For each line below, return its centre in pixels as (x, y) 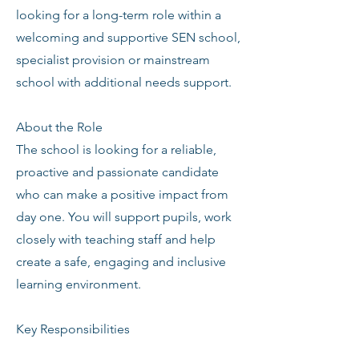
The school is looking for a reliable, (116, 149)
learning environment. (79, 284)
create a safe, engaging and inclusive (121, 262)
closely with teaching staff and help (116, 239)
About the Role (59, 127)
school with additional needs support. (124, 82)
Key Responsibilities (73, 329)
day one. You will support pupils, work (124, 217)
